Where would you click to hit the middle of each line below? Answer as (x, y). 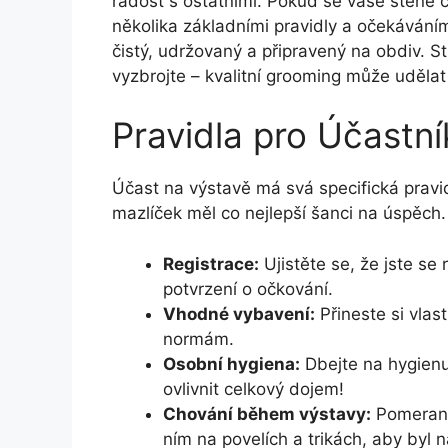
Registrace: (211, 263)
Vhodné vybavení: (239, 313)
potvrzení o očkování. (248, 288)
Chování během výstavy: (267, 413)
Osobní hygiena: (231, 363)
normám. (198, 338)
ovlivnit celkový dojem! (253, 388)
